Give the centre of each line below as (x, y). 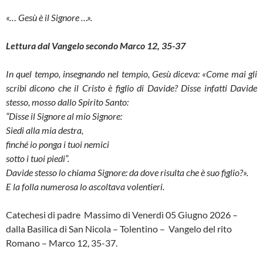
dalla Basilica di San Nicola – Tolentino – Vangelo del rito (119, 229)
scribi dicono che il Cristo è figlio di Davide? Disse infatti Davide (131, 88)
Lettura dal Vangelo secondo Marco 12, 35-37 (96, 46)
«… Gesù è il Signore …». (49, 18)
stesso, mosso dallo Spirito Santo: (67, 102)
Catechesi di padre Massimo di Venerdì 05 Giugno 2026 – (122, 215)
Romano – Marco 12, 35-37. (62, 243)
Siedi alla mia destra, (45, 130)
